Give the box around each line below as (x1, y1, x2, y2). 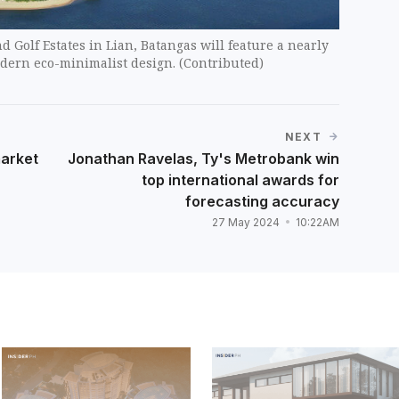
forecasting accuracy (184, 192, 339, 211)
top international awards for (141, 171, 339, 190)
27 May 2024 (211, 216, 282, 230)
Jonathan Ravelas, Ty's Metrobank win (67, 150, 339, 168)
